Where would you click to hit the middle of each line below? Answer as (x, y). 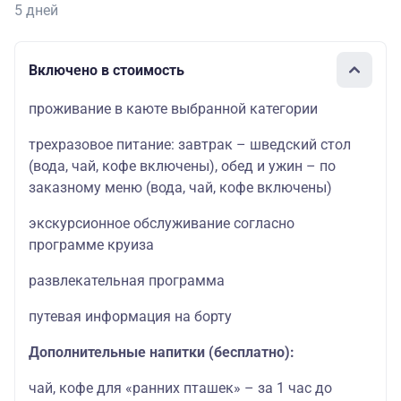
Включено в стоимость (107, 70)
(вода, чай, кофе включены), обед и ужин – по (182, 166)
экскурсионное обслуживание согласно (162, 224)
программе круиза (91, 245)
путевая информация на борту (130, 317)
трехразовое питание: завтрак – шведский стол (190, 145)
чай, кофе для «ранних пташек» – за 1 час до (180, 388)
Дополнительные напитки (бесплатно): (162, 353)
